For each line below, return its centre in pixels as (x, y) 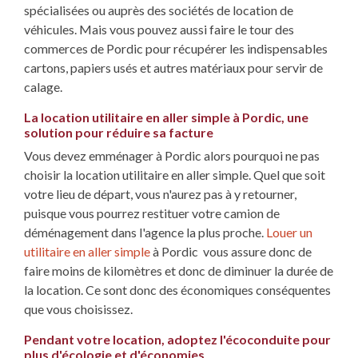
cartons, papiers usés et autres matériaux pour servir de (173, 68)
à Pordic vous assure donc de (231, 252)
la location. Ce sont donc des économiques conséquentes (177, 290)
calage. (43, 87)
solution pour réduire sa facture (119, 133)
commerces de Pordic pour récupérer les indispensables (176, 49)
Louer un (289, 233)
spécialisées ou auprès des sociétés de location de (159, 10)
